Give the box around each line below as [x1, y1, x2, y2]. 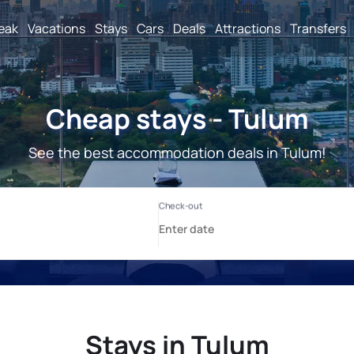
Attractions [215, 19, 281, 37]
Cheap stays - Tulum [45, 100, 309, 137]
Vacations [28, 19, 85, 37]
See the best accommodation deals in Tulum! [28, 143, 326, 162]
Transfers [290, 19, 346, 37]
